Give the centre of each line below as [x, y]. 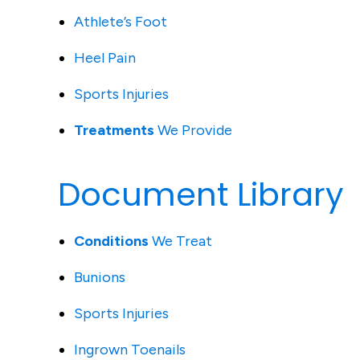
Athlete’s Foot [121, 22]
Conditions [111, 241]
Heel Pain [105, 58]
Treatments [114, 130]
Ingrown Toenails [130, 350]
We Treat [180, 241]
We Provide [193, 130]
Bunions [100, 277]
